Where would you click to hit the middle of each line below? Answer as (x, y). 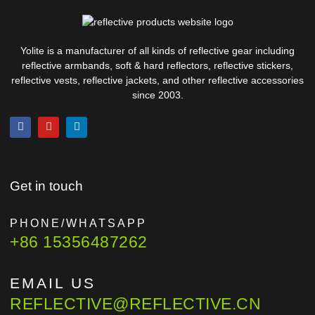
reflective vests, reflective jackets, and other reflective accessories (157, 80)
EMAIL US (53, 283)
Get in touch (46, 186)
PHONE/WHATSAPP (78, 223)
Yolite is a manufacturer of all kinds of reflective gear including (157, 50)
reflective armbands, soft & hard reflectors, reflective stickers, (157, 65)
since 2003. (157, 95)
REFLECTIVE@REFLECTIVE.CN (135, 303)
